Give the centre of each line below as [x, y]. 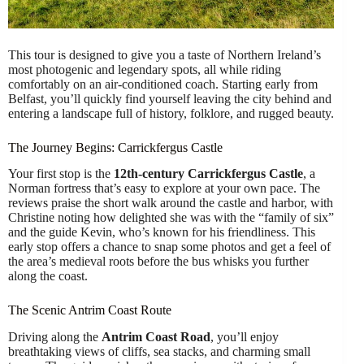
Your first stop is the [61, 174]
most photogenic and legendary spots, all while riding [145, 69]
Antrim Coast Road [156, 337]
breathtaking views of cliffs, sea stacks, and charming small [159, 352]
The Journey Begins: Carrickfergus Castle [115, 147]
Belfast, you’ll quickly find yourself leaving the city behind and [170, 98]
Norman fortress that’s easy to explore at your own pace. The [164, 188]
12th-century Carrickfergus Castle [208, 174]
